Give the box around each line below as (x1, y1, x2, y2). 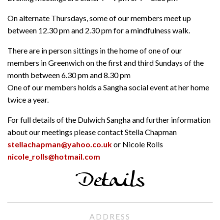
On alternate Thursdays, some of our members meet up (7, 13, 191, 23)
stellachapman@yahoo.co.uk (7, 139, 112, 149)
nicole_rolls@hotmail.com (7, 152, 100, 161)
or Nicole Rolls (112, 139, 163, 149)
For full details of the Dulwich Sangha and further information (7, 115, 211, 124)
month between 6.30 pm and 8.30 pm (7, 70, 131, 80)
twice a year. (7, 95, 49, 104)
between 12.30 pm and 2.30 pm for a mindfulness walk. (7, 26, 190, 35)
